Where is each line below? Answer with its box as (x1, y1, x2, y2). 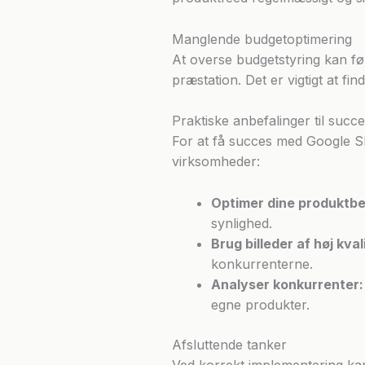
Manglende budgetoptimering (171, 30, 352, 47)
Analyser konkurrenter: (210, 275, 363, 292)
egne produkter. (210, 296, 310, 313)
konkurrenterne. (210, 255, 313, 272)
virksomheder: (171, 153, 260, 170)
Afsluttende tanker (171, 336, 287, 353)
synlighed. (210, 214, 272, 231)
